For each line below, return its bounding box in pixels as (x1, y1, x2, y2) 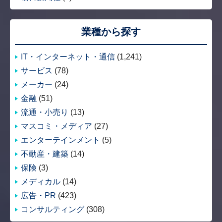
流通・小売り (21, 108, 68, 116)
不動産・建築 (21, 150, 68, 158)
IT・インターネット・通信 (21, 53, 115, 61)
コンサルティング (21, 205, 84, 214)
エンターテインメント (21, 136, 100, 144)
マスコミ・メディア (21, 122, 92, 130)
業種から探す (81, 26, 141, 37)
